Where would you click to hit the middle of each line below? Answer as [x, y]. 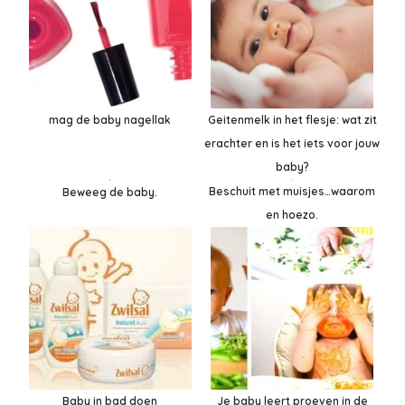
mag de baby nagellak [110, 120]
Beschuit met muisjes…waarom [292, 192]
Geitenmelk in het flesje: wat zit [292, 120]
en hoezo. [292, 215]
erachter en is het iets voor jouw [292, 144]
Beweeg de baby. [110, 192]
